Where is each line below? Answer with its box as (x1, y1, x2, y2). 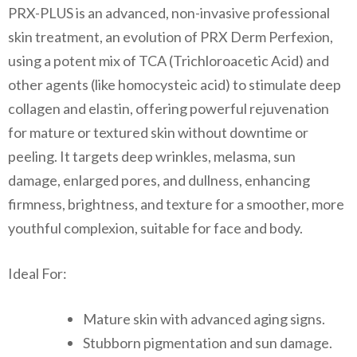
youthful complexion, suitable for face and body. (8, 218, 303, 237)
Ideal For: (8, 264, 67, 282)
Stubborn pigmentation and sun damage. (83, 333, 332, 351)
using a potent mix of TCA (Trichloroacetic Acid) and (8, 51, 329, 69)
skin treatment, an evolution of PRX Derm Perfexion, (8, 27, 333, 45)
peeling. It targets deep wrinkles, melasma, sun (8, 147, 296, 165)
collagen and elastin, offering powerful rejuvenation (8, 99, 329, 117)
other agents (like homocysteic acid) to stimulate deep (8, 75, 341, 93)
